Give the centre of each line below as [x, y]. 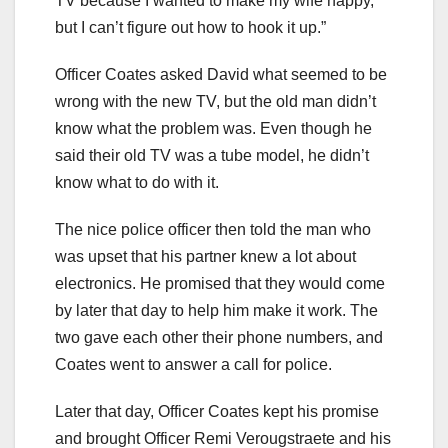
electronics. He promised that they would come [220, 283]
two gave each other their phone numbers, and [219, 337]
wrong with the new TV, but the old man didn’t [215, 101]
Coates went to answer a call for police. [193, 364]
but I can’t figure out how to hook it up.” [190, 27]
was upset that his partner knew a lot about [205, 256]
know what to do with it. [137, 182]
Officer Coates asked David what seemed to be [221, 74]
